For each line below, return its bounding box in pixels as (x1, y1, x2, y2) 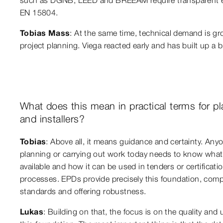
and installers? (20, 112, 85, 125)
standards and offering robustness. (20, 186, 146, 196)
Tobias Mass (20, 27, 70, 38)
